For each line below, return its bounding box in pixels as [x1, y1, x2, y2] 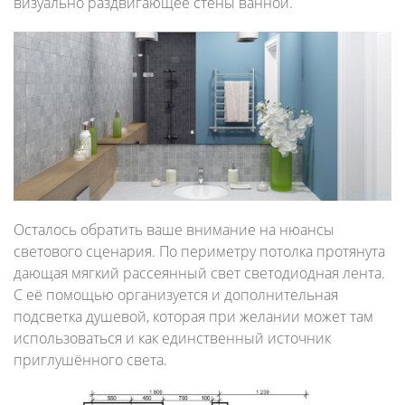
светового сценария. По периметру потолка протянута [14, 240, 385, 261]
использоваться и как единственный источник [14, 327, 331, 348]
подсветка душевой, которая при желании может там [14, 306, 373, 326]
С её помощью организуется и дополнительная [14, 284, 338, 305]
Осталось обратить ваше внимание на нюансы [14, 219, 334, 240]
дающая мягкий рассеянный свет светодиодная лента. [14, 262, 385, 283]
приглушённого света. [14, 349, 167, 370]
